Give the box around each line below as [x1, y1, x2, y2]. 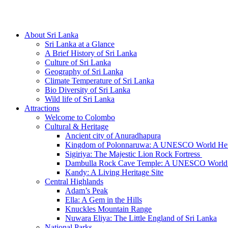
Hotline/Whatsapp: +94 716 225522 [4, 4, 120, 13]
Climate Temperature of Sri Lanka [45, 76, 154, 85]
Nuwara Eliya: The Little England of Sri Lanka [65, 214, 217, 222]
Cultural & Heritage [45, 122, 108, 131]
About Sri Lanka [24, 31, 78, 39]
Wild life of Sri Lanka [45, 95, 115, 103]
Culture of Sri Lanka [45, 58, 111, 67]
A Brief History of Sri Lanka [45, 49, 137, 58]
